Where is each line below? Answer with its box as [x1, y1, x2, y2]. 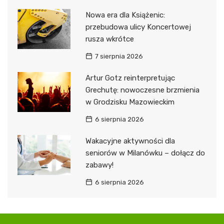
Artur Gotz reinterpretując [85, 73, 175, 83]
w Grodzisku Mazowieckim [85, 97, 174, 107]
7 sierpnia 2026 [94, 52, 143, 60]
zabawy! [85, 160, 113, 170]
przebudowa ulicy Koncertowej [85, 22, 191, 32]
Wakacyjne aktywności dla [85, 136, 175, 146]
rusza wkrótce [85, 34, 134, 44]
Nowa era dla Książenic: [85, 10, 165, 20]
